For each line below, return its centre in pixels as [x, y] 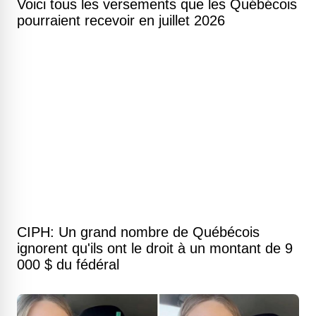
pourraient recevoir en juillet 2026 [121, 20]
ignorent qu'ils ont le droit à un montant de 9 [155, 248]
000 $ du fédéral [68, 265]
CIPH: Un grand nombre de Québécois [138, 232]
